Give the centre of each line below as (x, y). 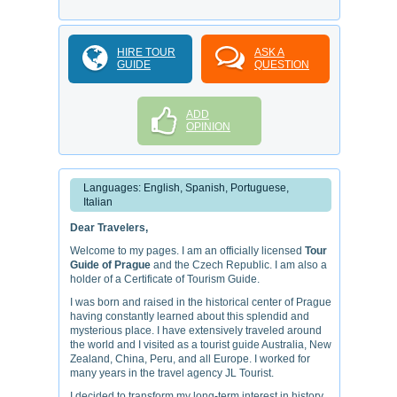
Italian (98, 202)
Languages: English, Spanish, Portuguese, (186, 188)
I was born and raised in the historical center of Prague (201, 302)
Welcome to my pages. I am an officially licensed (187, 251)
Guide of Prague (110, 265)
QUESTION (282, 65)
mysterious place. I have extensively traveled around (196, 331)
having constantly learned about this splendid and (190, 316)
